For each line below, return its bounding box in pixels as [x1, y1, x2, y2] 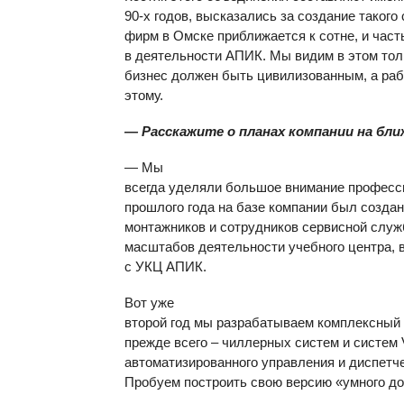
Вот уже [124, 295, 174, 310]
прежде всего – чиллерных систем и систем [124, 335, 401, 350]
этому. [124, 87, 163, 103]
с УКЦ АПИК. [124, 259, 207, 274]
